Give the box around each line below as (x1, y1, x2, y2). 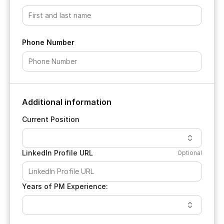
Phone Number (22, 37, 74, 46)
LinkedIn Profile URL (22, 148, 93, 157)
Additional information (22, 96, 111, 107)
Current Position (22, 114, 79, 123)
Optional (177, 149, 202, 156)
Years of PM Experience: (22, 181, 108, 190)
